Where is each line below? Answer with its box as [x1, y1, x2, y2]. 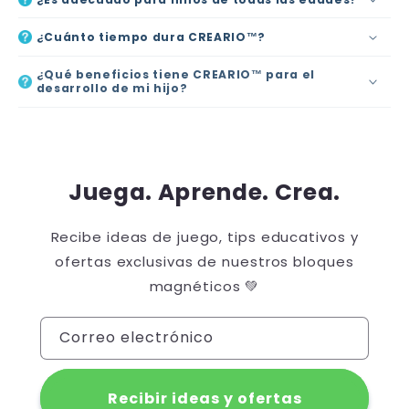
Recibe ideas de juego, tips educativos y [50, 226, 359, 246]
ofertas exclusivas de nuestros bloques [55, 251, 354, 271]
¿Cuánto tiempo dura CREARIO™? [36, 29, 266, 46]
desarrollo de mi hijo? [36, 80, 188, 97]
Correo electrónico [59, 326, 214, 348]
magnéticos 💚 [149, 276, 260, 296]
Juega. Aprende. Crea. [68, 175, 341, 208]
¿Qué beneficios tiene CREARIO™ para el [36, 67, 315, 83]
